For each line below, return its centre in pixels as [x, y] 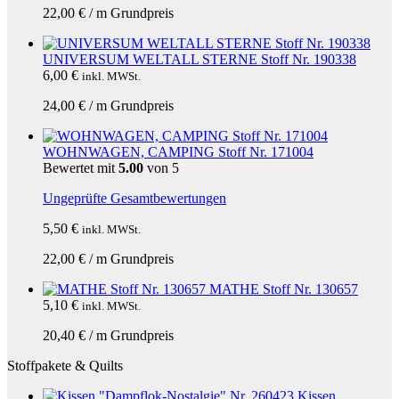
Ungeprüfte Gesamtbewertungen [134, 198]
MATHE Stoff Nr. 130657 [284, 289]
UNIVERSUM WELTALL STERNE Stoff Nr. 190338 [199, 59]
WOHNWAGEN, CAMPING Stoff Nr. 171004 [178, 152]
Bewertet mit [81, 168]
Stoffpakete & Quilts [65, 366]
